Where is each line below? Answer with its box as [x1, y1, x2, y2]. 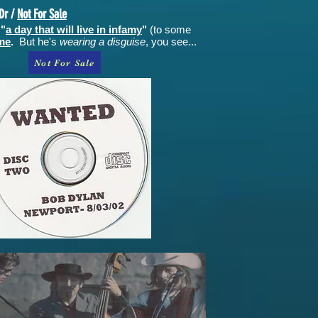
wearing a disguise [60, 35, 146, 48]
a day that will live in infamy [6, 23, 142, 35]
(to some [150, 23, 191, 35]
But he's [19, 35, 60, 48]
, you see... [146, 35, 197, 48]
